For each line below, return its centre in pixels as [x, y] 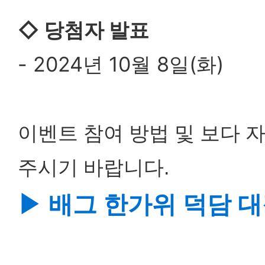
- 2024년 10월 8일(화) [121, 64]
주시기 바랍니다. [93, 167]
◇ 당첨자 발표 [83, 30]
